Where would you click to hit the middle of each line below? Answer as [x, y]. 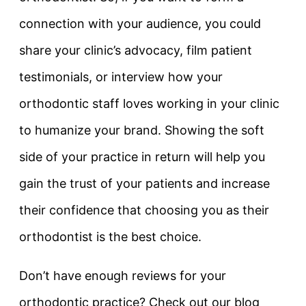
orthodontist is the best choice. [110, 237]
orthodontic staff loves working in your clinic [149, 104]
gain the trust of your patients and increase [144, 184]
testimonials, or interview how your [121, 77]
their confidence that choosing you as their [144, 210]
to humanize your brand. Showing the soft [142, 130]
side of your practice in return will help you [142, 157]
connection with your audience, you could [140, 24]
